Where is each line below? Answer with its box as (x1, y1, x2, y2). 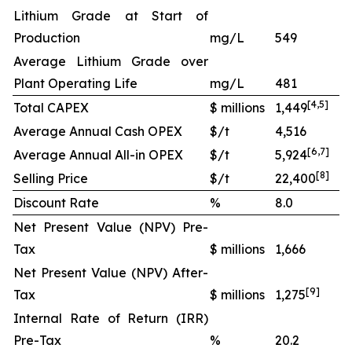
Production (13, 30, 80, 46)
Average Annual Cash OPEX (13, 123, 182, 139)
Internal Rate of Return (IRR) (13, 310, 208, 326)
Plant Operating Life (13, 75, 137, 91)
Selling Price (13, 170, 88, 186)
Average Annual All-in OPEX (13, 147, 183, 163)
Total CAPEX (13, 100, 89, 115)
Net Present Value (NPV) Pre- (13, 219, 208, 235)
